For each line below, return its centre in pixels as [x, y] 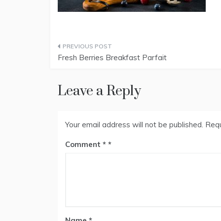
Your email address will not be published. [134, 125]
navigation [90, 70]
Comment [84, 144]
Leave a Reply [99, 91]
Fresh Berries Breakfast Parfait [112, 57]
